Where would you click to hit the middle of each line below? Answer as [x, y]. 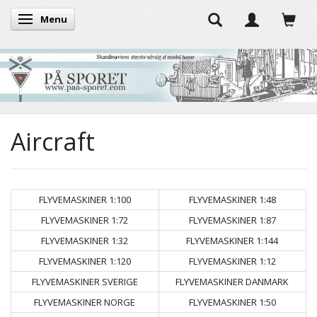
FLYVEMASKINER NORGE [85, 302]
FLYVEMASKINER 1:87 [232, 220]
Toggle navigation [67, 20]
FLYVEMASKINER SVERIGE [85, 281]
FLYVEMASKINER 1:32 [85, 240]
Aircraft [53, 141]
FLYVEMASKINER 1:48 [232, 199]
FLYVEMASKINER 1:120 [85, 261]
